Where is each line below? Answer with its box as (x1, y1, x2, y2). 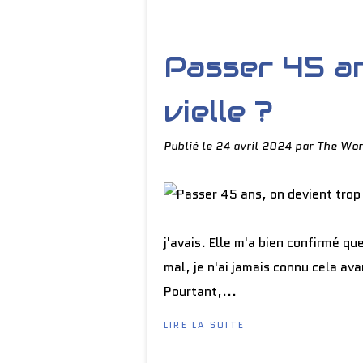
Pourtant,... (164, 282, 237, 301)
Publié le (164, 138, 216, 154)
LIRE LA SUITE (164, 318, 246, 331)
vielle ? (164, 93, 273, 130)
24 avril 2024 (216, 138, 295, 154)
